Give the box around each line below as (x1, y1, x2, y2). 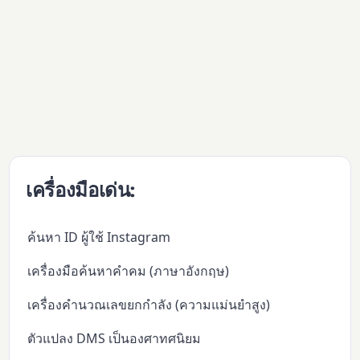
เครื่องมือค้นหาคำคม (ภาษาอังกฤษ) (27, 261, 230, 280)
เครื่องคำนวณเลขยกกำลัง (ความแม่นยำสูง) (27, 295, 271, 313)
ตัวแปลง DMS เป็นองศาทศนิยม (27, 329, 202, 347)
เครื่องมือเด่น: (26, 178, 135, 202)
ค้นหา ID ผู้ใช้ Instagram (27, 227, 171, 246)
